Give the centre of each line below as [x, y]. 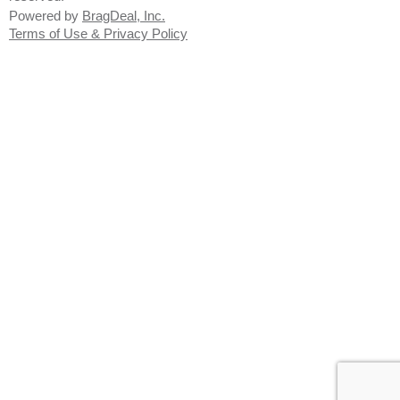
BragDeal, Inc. [124, 15]
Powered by [46, 15]
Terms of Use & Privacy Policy [98, 33]
